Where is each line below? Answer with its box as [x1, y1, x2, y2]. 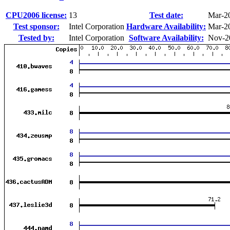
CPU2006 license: [6, 10, 67, 20]
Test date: [149, 10, 183, 20]
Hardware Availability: [126, 22, 206, 31]
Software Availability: [128, 33, 204, 42]
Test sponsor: [13, 22, 60, 31]
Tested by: [18, 33, 54, 42]
